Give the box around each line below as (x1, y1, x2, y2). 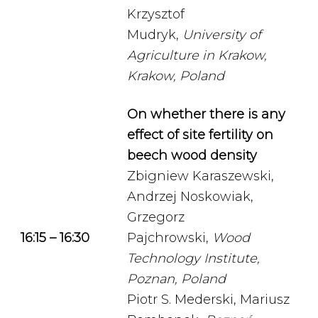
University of (182, 27, 261, 43)
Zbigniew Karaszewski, (127, 168, 274, 184)
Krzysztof (127, 6, 185, 22)
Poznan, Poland (127, 271, 226, 287)
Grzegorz (127, 209, 185, 225)
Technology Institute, (127, 251, 260, 266)
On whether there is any (127, 106, 285, 122)
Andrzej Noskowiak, (127, 189, 253, 204)
